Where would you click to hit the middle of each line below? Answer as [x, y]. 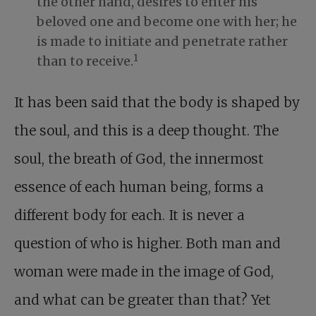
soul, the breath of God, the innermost [139, 159]
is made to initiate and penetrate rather [162, 42]
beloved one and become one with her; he [167, 22]
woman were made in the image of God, [144, 272]
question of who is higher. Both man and [147, 244]
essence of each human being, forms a [139, 187]
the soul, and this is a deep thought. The [146, 131]
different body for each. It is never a [129, 215]
